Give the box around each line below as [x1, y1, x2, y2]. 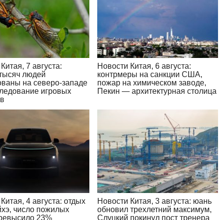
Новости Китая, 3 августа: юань [97, 196, 212, 205]
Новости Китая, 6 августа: [97, 62, 191, 71]
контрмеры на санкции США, [97, 70, 202, 79]
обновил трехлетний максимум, [97, 205, 212, 214]
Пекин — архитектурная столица [97, 87, 217, 96]
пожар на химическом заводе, [97, 79, 206, 87]
